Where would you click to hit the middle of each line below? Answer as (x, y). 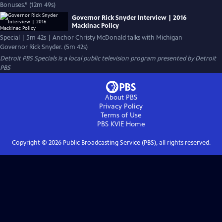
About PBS (121, 97)
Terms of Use (121, 115)
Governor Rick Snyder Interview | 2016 (129, 18)
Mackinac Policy (95, 26)
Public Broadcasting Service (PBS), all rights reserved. (136, 143)
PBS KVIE (110, 124)
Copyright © (30, 143)
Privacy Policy (121, 106)
